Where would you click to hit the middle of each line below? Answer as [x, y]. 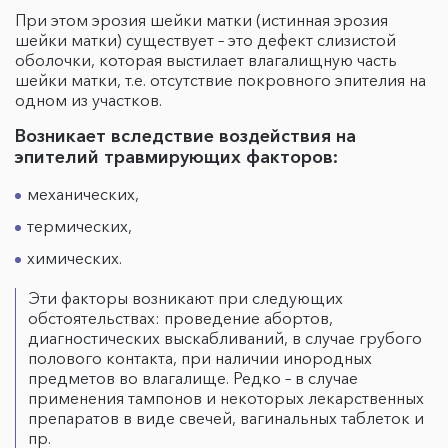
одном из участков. [90, 100]
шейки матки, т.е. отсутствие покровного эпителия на [220, 80]
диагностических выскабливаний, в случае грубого [225, 338]
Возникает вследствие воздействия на [185, 136]
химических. [76, 258]
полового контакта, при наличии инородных [200, 358]
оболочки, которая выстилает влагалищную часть [206, 60]
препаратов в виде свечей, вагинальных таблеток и [226, 418]
